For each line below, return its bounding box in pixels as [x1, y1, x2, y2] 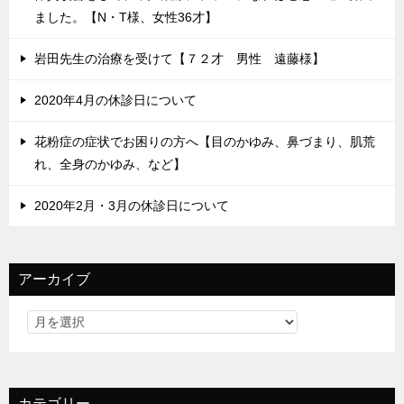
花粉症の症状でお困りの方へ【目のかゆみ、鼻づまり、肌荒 [34, 134, 375, 149]
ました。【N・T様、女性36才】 [34, 10, 217, 24]
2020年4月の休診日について [34, 93, 197, 107]
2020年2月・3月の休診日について [34, 198, 229, 213]
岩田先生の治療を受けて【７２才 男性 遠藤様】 [34, 51, 325, 66]
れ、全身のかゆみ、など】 [34, 157, 186, 171]
